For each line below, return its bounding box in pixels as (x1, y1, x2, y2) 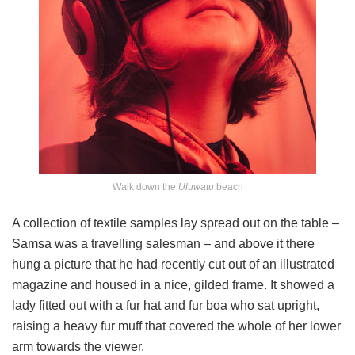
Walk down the (112, 181, 178, 193)
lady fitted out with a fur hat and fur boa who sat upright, (12, 299, 319, 313)
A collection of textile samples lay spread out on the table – (12, 216, 339, 231)
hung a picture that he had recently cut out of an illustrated (12, 258, 334, 272)
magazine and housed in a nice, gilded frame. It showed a (12, 278, 334, 292)
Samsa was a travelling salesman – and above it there (12, 237, 315, 251)
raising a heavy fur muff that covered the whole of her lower (12, 319, 341, 334)
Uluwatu (177, 181, 214, 193)
